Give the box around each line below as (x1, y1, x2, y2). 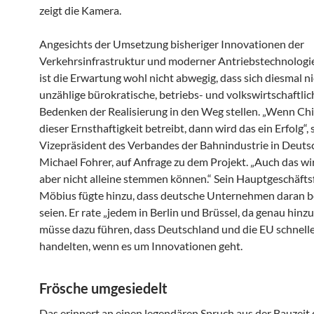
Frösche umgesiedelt (39, 279, 168, 296)
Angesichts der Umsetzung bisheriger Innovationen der (39, 36, 304, 50)
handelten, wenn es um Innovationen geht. (39, 238, 243, 252)
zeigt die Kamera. (39, 3, 121, 17)
